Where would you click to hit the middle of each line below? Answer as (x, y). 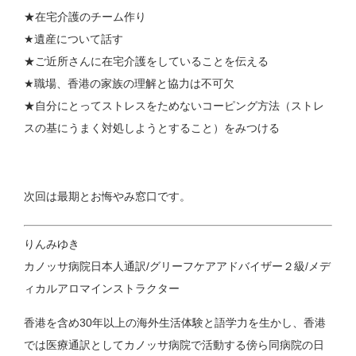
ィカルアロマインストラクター (102, 288)
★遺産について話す (74, 39)
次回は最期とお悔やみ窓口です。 (108, 196)
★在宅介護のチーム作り (85, 16)
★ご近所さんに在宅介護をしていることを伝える (147, 61)
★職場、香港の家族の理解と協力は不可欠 (130, 83)
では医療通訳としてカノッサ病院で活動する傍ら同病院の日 (174, 344)
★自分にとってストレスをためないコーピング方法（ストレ (174, 105)
